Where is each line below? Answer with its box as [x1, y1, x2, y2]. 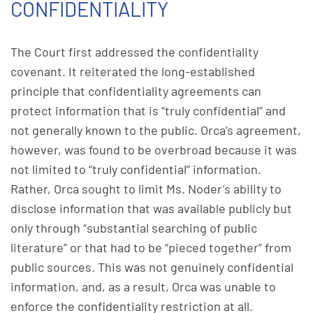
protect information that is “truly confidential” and [10, 103, 286, 118]
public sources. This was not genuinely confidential [10, 259, 293, 275]
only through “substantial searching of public [10, 220, 257, 235]
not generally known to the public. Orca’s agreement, [10, 122, 301, 138]
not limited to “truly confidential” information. [10, 161, 261, 177]
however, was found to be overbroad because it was [10, 142, 297, 157]
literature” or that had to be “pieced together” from [10, 240, 291, 255]
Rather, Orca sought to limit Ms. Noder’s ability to [10, 181, 282, 196]
